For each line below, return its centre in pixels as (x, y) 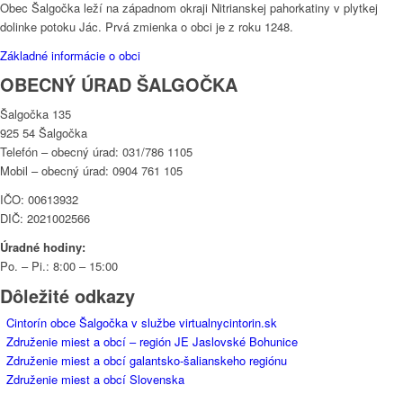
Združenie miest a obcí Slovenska (95, 379)
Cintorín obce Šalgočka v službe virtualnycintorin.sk (142, 322)
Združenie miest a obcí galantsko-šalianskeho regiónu (147, 360)
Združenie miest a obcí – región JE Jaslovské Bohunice (152, 341)
